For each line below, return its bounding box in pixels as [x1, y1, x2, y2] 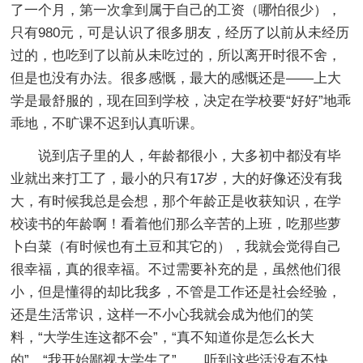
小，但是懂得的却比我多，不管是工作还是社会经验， [11, 284, 342, 300]
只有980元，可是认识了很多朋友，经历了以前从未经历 [11, 24, 350, 41]
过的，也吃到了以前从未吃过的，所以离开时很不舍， [11, 47, 342, 63]
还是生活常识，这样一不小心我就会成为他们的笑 [11, 306, 314, 322]
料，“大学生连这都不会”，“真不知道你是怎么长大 [11, 329, 315, 345]
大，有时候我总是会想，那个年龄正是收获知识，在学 [11, 193, 342, 209]
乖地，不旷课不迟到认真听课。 [11, 115, 204, 131]
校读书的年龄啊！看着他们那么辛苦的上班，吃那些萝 [11, 216, 342, 232]
